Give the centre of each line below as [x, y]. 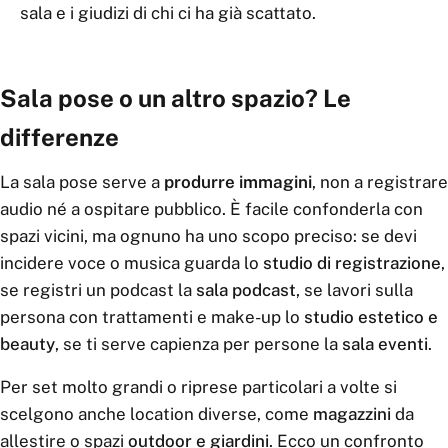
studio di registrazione [352, 263]
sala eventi [385, 344]
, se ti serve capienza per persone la [198, 344]
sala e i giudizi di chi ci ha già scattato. [168, 13]
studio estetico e [371, 317]
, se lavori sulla [354, 290]
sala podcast [246, 290]
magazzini [352, 414]
